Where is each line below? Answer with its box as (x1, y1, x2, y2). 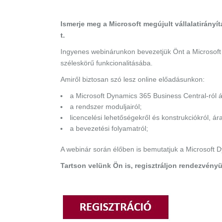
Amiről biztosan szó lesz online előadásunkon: (60, 75, 205, 84)
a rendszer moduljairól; (70, 103, 142, 111)
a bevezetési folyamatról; (70, 124, 148, 133)
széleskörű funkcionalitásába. (60, 59, 153, 67)
